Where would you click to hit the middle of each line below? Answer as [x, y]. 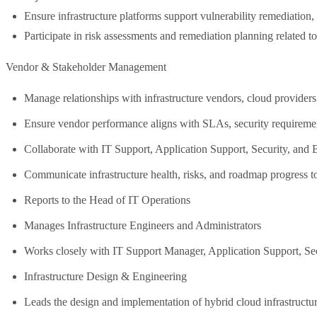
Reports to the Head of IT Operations [107, 200]
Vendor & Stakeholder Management [86, 67]
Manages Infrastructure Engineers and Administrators [143, 225]
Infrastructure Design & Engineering [105, 276]
